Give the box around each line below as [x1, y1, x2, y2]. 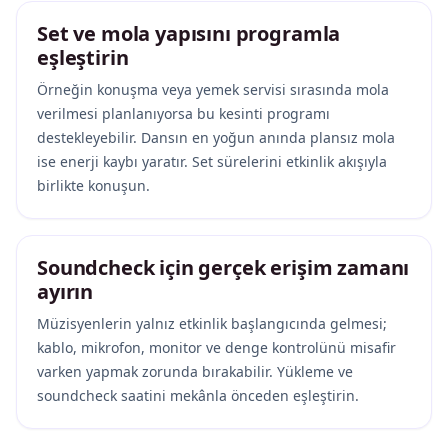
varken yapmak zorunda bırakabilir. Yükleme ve [37, 362, 353, 382]
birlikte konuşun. [37, 176, 150, 196]
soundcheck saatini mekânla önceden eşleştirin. [37, 386, 359, 406]
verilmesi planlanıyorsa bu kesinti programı [37, 104, 330, 124]
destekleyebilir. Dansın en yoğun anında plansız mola [37, 128, 395, 148]
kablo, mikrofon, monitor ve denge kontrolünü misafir [37, 338, 396, 358]
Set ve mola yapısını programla [37, 20, 341, 48]
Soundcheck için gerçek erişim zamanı [37, 254, 410, 282]
